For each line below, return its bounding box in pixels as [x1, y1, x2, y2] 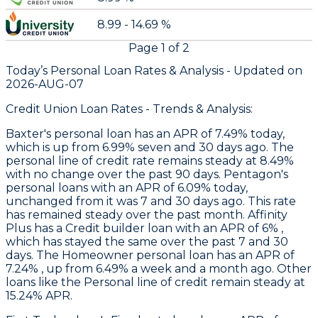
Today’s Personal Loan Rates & [6, 64, 177, 78]
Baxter [6, 127, 44, 141]
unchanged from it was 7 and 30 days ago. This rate [6, 194, 296, 209]
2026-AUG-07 [6, 77, 84, 92]
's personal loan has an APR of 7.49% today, [44, 127, 285, 141]
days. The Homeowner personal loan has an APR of [6, 248, 295, 263]
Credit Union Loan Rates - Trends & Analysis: [6, 102, 253, 116]
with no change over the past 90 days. [6, 168, 224, 182]
